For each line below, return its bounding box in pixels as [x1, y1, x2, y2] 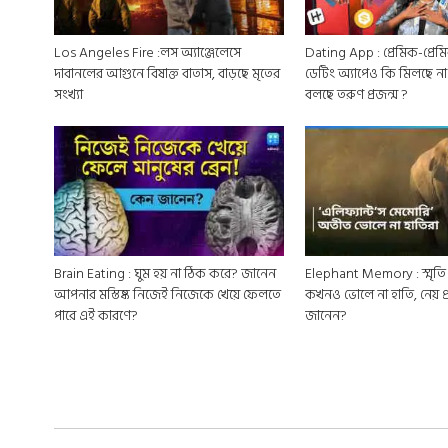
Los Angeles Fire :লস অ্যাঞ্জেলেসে [53, 41, 241, 64]
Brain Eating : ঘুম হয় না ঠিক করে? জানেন [53, 261, 276, 285]
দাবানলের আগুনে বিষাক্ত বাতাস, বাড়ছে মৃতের [53, 62, 280, 85]
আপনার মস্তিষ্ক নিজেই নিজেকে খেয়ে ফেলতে [53, 282, 281, 306]
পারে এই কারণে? [53, 303, 138, 327]
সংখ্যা [53, 83, 83, 106]
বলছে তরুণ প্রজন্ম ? [305, 83, 409, 106]
